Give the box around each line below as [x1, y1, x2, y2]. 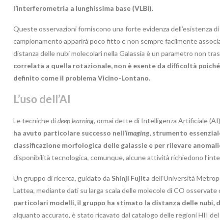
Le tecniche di [13, 116, 57, 125]
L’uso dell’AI [13, 92, 71, 106]
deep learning [57, 116, 94, 125]
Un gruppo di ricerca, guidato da [13, 173, 111, 182]
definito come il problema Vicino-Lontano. [13, 73, 150, 82]
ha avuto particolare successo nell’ [13, 128, 126, 137]
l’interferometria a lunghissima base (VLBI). [13, 3, 153, 12]
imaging [126, 128, 149, 137]
